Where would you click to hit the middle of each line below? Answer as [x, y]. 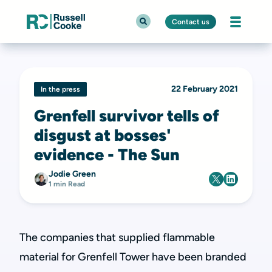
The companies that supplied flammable [117, 237]
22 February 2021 [205, 89]
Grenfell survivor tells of [127, 116]
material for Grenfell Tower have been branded [133, 257]
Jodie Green [72, 174]
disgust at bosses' [103, 135]
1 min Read [67, 184]
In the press [60, 89]
